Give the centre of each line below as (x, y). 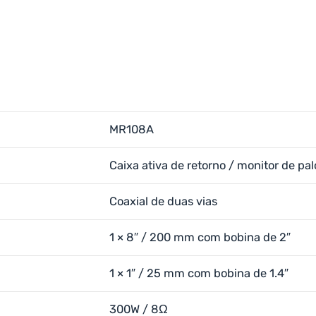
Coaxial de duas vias (163, 201)
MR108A (132, 129)
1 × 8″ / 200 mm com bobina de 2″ (200, 237)
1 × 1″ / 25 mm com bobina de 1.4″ (199, 273)
